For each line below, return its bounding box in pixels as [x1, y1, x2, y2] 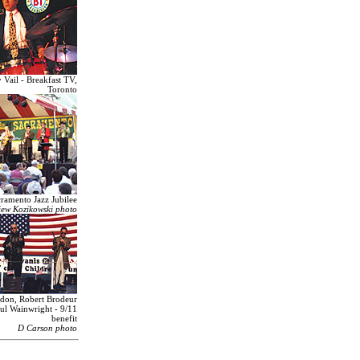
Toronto [47, 84, 77, 94]
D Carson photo [18, 323, 77, 333]
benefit [51, 313, 77, 323]
